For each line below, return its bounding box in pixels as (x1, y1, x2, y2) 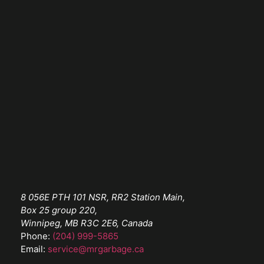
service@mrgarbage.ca (48, 243, 144, 255)
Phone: (21, 230, 52, 242)
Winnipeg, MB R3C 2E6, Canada (21, 217, 153, 229)
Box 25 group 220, (21, 204, 97, 216)
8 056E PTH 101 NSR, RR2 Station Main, (21, 191, 185, 203)
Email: (21, 243, 48, 255)
